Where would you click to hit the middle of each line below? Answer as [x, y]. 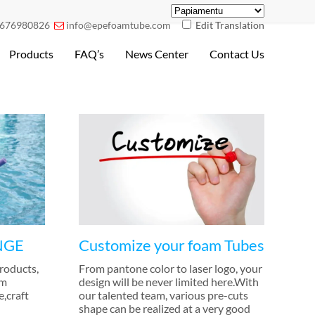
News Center [157, 54]
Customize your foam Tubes [172, 245]
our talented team [122, 295]
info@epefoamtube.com [118, 25]
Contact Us [237, 54]
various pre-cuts [209, 295]
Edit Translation [230, 25]
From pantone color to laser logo [157, 269]
